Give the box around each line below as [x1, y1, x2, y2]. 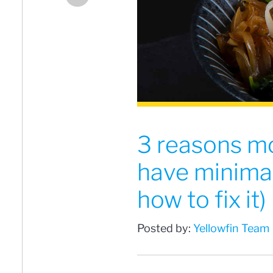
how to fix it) [137, 185, 266, 214]
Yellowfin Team [193, 222, 269, 235]
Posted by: [137, 222, 193, 235]
